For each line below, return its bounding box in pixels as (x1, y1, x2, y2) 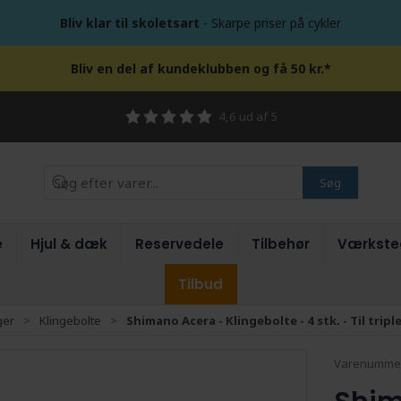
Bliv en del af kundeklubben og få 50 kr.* (70, 60, 331, 77)
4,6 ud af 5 (218, 107, 277, 124)
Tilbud (177, 275, 223, 294)
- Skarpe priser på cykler (200, 14, 341, 31)
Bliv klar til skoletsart (60, 14, 200, 31)
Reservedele (135, 235, 224, 253)
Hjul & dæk (30, 235, 107, 253)
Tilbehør (252, 235, 310, 253)
